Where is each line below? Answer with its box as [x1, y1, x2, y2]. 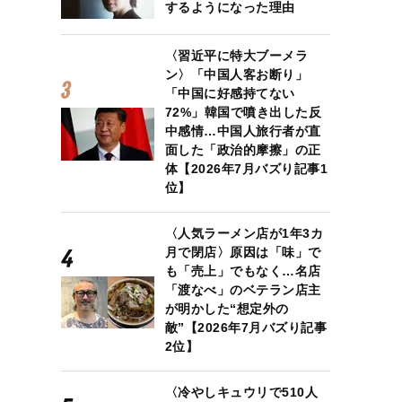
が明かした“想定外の [164, 301, 289, 316]
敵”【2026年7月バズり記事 [164, 319, 328, 335]
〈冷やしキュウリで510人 [164, 384, 319, 399]
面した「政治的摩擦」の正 [164, 142, 321, 157]
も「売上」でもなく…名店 [164, 263, 321, 278]
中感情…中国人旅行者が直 [164, 123, 321, 138]
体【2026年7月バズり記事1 [164, 161, 328, 176]
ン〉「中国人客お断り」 [164, 66, 309, 82]
